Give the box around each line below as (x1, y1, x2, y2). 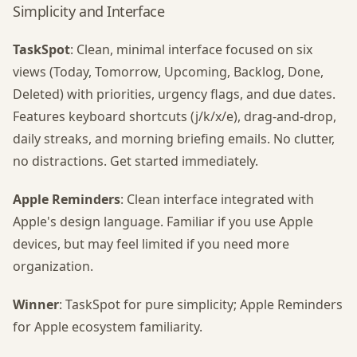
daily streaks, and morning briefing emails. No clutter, (13, 130, 335, 147)
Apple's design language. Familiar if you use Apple (13, 213, 313, 230)
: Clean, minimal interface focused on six (70, 41, 312, 58)
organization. (13, 257, 93, 275)
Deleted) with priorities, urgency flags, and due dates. (13, 85, 335, 103)
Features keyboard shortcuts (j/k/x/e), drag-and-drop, (13, 108, 336, 125)
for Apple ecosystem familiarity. (13, 318, 202, 335)
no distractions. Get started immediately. (13, 152, 258, 170)
